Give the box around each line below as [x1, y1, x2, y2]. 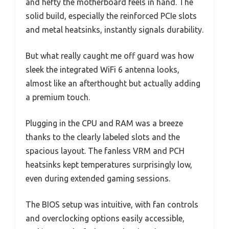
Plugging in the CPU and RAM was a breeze [26, 118, 183, 128]
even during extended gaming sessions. [26, 173, 170, 183]
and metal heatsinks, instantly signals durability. [26, 25, 203, 34]
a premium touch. [26, 92, 90, 102]
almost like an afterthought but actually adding [26, 78, 200, 88]
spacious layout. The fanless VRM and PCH [26, 146, 185, 155]
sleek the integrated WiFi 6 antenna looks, [26, 64, 179, 74]
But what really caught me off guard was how [26, 51, 194, 60]
